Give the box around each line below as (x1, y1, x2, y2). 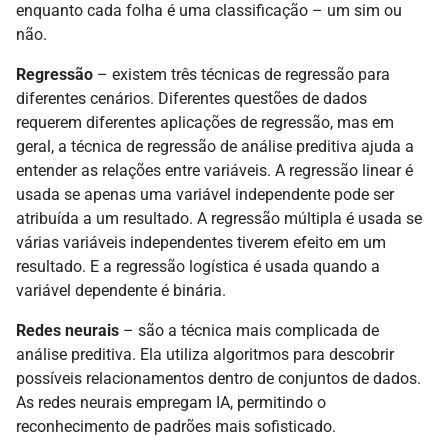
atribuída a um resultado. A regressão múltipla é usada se (16, 208, 422, 228)
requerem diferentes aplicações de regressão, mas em (16, 112, 394, 132)
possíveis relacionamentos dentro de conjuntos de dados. (16, 368, 421, 388)
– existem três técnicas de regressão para (93, 64, 390, 84)
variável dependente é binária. (16, 280, 226, 300)
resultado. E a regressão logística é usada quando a (16, 256, 380, 276)
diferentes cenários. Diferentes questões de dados (16, 88, 367, 108)
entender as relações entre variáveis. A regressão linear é (16, 160, 413, 180)
